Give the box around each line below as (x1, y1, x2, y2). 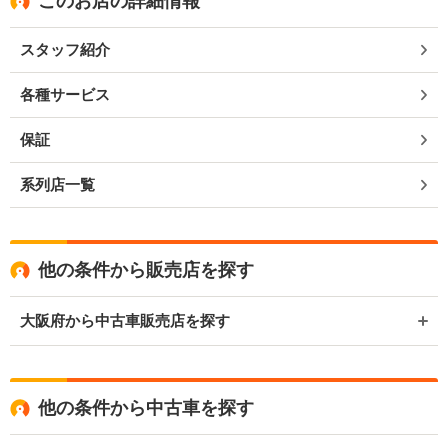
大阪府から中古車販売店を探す (20, 312, 230, 329)
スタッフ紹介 (20, 41, 110, 58)
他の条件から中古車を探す (38, 398, 254, 418)
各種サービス (20, 86, 110, 103)
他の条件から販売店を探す (38, 260, 254, 280)
